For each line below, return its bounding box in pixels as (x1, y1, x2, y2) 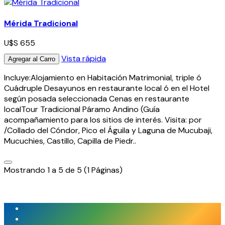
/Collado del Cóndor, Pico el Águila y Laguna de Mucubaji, (4, 125, 212, 136)
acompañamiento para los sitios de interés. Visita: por (4, 114, 202, 125)
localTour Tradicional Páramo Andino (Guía (4, 103, 160, 115)
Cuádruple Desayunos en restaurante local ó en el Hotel (4, 82, 209, 93)
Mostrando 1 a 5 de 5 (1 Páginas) (4, 164, 123, 175)
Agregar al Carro (8, 55, 55, 63)
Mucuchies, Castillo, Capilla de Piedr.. (4, 135, 136, 146)
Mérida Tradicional (4, 18, 78, 29)
